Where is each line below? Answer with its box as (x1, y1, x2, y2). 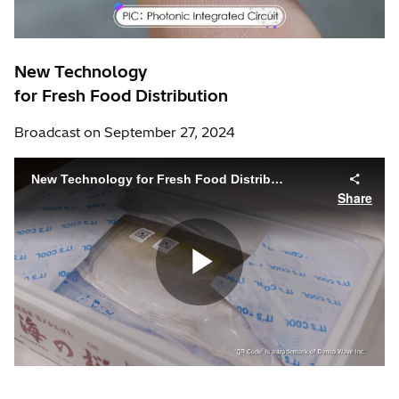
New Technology (14, 61, 147, 82)
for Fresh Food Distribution (14, 85, 228, 106)
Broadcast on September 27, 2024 (14, 123, 235, 141)
